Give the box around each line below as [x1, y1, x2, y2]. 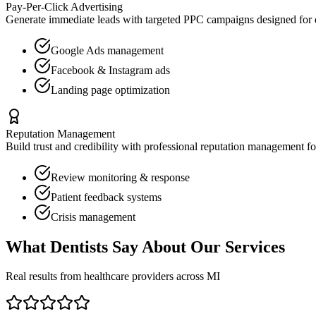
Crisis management [51, 210, 135, 223]
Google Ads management [51, 44, 164, 56]
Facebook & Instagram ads [51, 63, 170, 76]
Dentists [50, 237, 108, 256]
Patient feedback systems [51, 190, 162, 203]
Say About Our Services [108, 237, 285, 256]
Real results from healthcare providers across [6, 270, 207, 283]
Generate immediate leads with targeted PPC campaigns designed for [6, 13, 315, 25]
